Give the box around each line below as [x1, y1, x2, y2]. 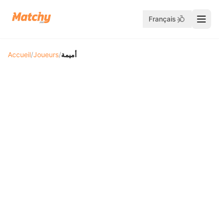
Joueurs [33, 50, 59, 59]
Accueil [8, 50, 31, 59]
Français [149, 15, 176, 23]
